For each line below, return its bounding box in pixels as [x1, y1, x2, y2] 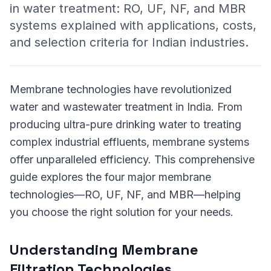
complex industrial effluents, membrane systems [10, 135, 249, 148]
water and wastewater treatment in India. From [10, 100, 243, 113]
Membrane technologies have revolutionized [10, 83, 232, 96]
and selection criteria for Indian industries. [10, 35, 249, 50]
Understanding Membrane [10, 240, 198, 259]
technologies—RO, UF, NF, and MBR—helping [10, 188, 241, 201]
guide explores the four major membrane [10, 171, 211, 183]
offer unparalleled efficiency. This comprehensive [10, 153, 255, 166]
